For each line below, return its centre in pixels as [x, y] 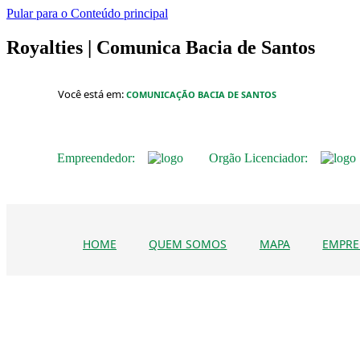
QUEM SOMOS [188, 243]
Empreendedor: [96, 157]
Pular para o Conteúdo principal [87, 13]
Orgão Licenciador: [258, 157]
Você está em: [90, 94]
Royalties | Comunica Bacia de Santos [161, 47]
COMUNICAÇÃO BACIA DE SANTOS [201, 94]
